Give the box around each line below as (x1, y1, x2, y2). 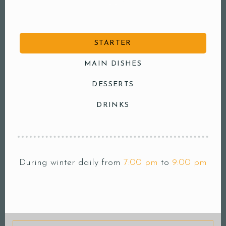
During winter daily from (19, 158, 124, 167)
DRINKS (96, 101, 130, 109)
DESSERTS (92, 81, 134, 88)
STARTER (94, 39, 132, 47)
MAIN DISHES (84, 60, 142, 68)
